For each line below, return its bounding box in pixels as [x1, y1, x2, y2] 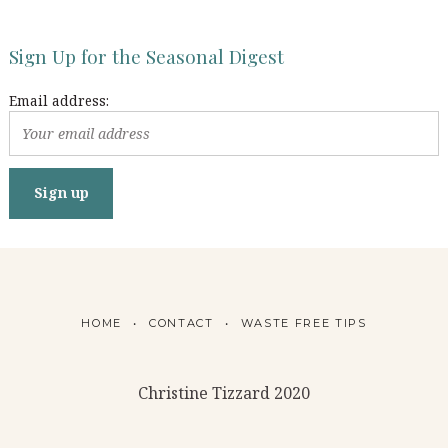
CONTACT [148, 315, 214, 330]
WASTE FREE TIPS [240, 315, 367, 330]
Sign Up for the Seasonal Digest [9, 42, 284, 69]
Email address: [9, 91, 109, 110]
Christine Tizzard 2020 [138, 382, 310, 405]
